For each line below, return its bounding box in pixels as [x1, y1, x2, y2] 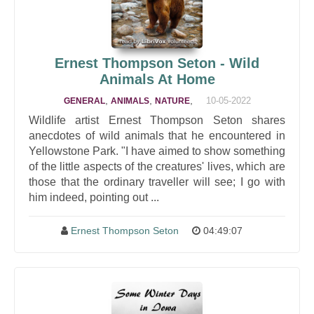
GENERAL [63, 96, 105, 106]
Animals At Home [99, 71, 215, 87]
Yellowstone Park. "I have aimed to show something [29, 145, 285, 157]
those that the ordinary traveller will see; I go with [29, 176, 285, 188]
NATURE [154, 96, 190, 106]
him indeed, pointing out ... [29, 191, 159, 203]
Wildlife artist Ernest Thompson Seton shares [29, 114, 285, 126]
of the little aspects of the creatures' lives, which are [29, 161, 285, 172]
